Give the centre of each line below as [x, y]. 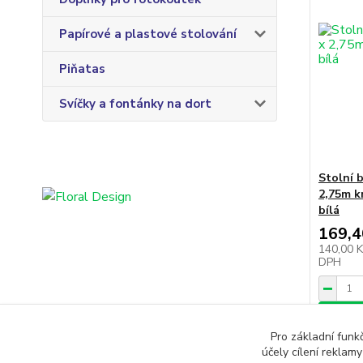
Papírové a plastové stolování [148, 34]
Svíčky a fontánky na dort [135, 104]
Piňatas [82, 69]
